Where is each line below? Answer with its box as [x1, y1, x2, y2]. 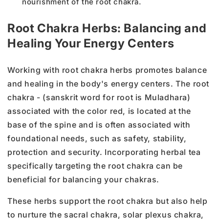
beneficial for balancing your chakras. [7, 175, 159, 185]
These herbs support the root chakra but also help [7, 196, 208, 206]
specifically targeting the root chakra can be [7, 161, 183, 171]
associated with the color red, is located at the [7, 106, 191, 116]
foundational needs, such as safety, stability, [7, 133, 187, 144]
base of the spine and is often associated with [7, 120, 191, 130]
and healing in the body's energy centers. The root [7, 79, 210, 89]
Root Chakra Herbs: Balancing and [7, 21, 207, 36]
